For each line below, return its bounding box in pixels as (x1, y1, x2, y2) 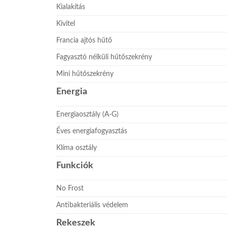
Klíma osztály (56, 143, 97, 152)
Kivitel (56, 19, 75, 27)
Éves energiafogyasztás (56, 127, 128, 135)
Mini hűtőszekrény (56, 69, 114, 78)
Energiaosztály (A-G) (56, 110, 119, 118)
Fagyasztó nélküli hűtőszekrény (56, 53, 153, 61)
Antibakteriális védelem (56, 201, 129, 209)
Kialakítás (56, 3, 86, 11)
